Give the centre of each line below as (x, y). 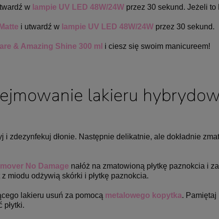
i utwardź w (40, 27)
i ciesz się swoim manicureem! (156, 46)
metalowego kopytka (143, 195)
